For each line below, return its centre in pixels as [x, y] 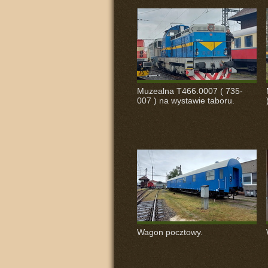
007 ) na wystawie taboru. [185, 100]
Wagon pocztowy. [170, 232]
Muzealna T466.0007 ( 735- [190, 91]
